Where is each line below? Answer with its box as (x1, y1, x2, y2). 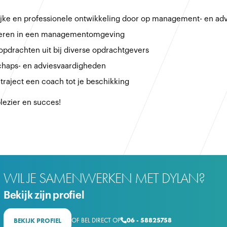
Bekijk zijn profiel (4, 191, 85, 201)
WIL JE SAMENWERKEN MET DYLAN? (4, 169, 205, 187)
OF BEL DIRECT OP (71, 216, 121, 224)
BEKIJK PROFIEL (14, 216, 61, 225)
